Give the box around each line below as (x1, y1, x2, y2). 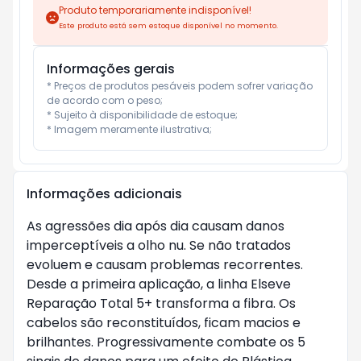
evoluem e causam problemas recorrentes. (27, 255, 303, 274)
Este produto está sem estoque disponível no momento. (59, 20, 278, 31)
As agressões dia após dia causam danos (27, 217, 284, 235)
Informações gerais (47, 60, 175, 78)
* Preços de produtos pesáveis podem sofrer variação (47, 79, 313, 93)
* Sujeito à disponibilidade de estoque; (47, 108, 238, 122)
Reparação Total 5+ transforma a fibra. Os (27, 294, 296, 313)
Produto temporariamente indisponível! (59, 3, 251, 17)
